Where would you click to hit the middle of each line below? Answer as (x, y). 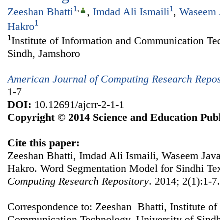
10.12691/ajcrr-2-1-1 (78, 105)
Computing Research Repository (78, 181)
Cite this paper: (43, 143)
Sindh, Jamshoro (44, 54)
